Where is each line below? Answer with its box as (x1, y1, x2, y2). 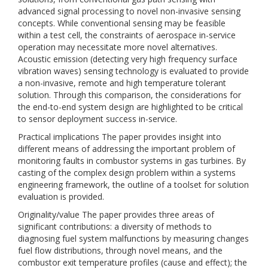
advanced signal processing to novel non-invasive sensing (18, 5, 240, 17)
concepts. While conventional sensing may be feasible (18, 17, 226, 29)
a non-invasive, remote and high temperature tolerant (18, 77, 226, 89)
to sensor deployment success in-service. (18, 113, 177, 124)
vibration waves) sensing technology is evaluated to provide (18, 65, 249, 77)
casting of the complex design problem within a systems (18, 167, 236, 178)
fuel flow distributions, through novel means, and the (18, 245, 223, 256)
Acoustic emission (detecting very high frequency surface (18, 53, 237, 65)
